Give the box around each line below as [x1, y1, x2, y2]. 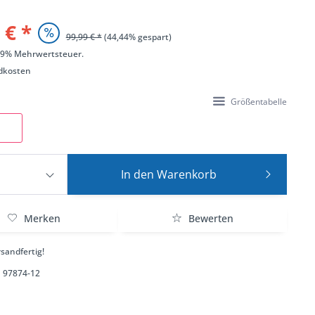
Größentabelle [230, 96, 287, 108]
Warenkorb [156, 167, 217, 182]
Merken [23, 212, 60, 225]
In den [120, 167, 154, 182]
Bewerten [185, 212, 233, 225]
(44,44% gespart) [103, 31, 172, 43]
